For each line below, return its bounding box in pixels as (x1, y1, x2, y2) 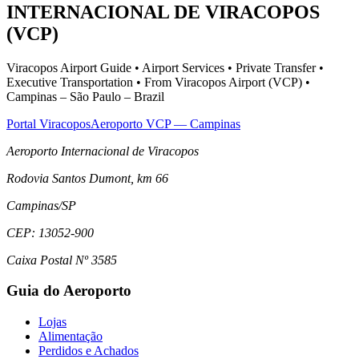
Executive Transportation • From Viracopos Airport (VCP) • (6, 75, 310, 89)
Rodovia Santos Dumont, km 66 (6, 171, 168, 185)
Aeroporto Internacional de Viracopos (6, 143, 199, 158)
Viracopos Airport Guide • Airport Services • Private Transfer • (6, 60, 324, 75)
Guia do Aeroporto (6, 282, 131, 300)
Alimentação (38, 329, 103, 344)
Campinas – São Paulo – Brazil (6, 89, 164, 103)
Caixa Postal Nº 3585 (6, 252, 117, 267)
